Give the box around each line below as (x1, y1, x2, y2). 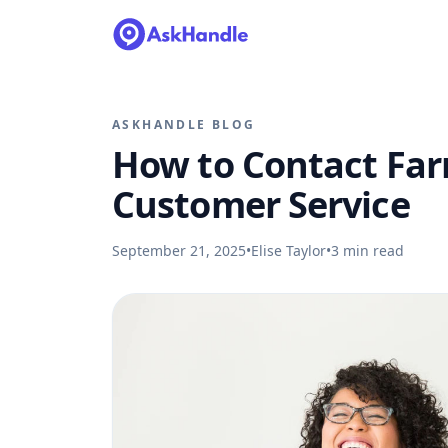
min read (339, 241, 404, 260)
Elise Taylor (251, 241, 326, 260)
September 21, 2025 (112, 241, 246, 260)
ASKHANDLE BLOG (112, 116, 256, 133)
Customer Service (112, 180, 410, 229)
